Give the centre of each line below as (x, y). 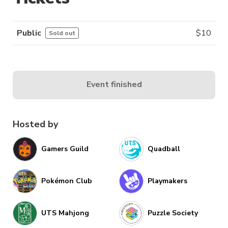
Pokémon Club (67, 181)
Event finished (114, 85)
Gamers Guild (65, 149)
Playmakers (167, 181)
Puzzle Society (173, 213)
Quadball (164, 149)
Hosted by (35, 124)
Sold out (62, 33)
